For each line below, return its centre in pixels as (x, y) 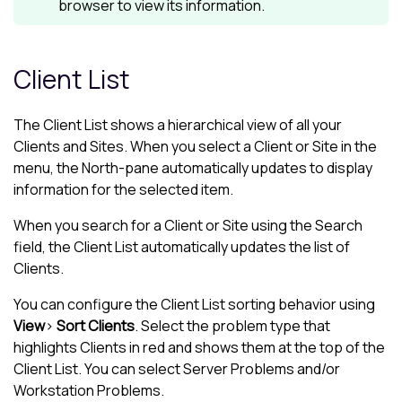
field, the (44, 247)
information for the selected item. (123, 190)
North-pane (120, 168)
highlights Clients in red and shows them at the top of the (199, 348)
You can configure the (87, 305)
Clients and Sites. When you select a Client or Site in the (195, 147)
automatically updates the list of (244, 247)
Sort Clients (96, 326)
